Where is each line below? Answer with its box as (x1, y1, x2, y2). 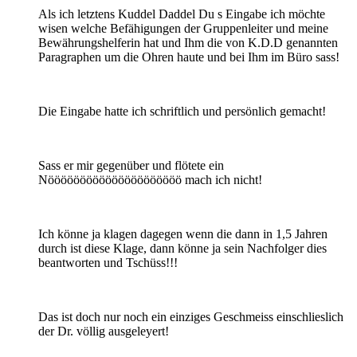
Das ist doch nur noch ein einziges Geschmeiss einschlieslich (38, 309, 343, 324)
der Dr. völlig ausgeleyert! (38, 324, 169, 338)
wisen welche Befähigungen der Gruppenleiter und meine (38, 21, 328, 35)
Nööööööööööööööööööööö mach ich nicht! (38, 172, 262, 186)
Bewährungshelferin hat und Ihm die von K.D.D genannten (38, 35, 338, 49)
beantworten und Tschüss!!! (38, 255, 178, 269)
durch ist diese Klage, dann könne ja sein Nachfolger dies (38, 241, 327, 255)
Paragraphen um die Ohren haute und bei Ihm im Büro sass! (38, 49, 339, 64)
